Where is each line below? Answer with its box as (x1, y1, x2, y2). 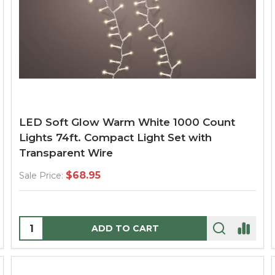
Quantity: (20, 219, 66, 230)
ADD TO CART (91, 223, 159, 234)
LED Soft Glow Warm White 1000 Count (19, 116, 235, 128)
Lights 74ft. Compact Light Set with (19, 131, 212, 144)
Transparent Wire (19, 147, 113, 159)
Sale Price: (19, 170, 63, 181)
